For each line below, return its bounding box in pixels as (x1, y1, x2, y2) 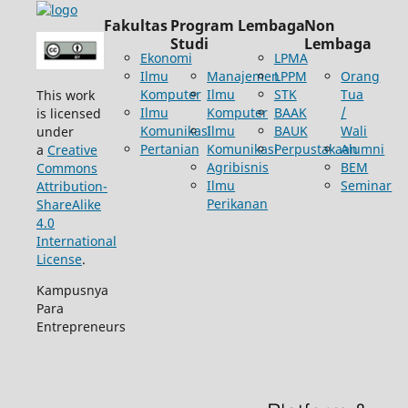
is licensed (36, 104, 101, 122)
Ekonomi (139, 48, 192, 66)
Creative (46, 140, 97, 158)
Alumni (341, 139, 385, 158)
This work (36, 86, 95, 104)
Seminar (341, 176, 393, 194)
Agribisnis (207, 158, 270, 176)
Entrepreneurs (36, 317, 126, 335)
